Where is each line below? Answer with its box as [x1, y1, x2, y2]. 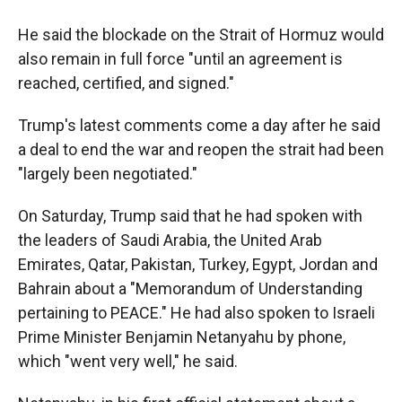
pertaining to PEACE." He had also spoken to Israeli [18, 303, 375, 322]
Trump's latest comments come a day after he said [18, 116, 380, 135]
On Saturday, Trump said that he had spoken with [18, 206, 363, 225]
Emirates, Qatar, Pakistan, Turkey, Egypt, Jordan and [18, 255, 378, 274]
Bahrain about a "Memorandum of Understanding [18, 279, 363, 298]
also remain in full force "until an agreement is [18, 49, 343, 68]
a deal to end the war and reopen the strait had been [18, 140, 384, 159]
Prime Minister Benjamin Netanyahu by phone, [18, 328, 345, 346]
